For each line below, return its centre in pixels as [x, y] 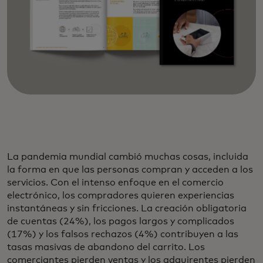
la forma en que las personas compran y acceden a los [130, 169]
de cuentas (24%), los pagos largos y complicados [121, 221]
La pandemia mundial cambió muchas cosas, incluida [128, 156]
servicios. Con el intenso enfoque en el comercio [115, 182]
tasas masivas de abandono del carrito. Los [106, 247]
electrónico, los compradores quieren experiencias [121, 195]
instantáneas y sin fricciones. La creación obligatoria [127, 208]
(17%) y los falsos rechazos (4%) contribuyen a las [123, 234]
